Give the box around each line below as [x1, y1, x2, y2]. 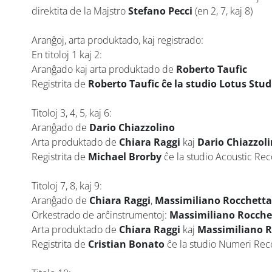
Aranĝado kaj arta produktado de [32, 62, 176, 76]
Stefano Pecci [128, 4, 192, 18]
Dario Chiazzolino [89, 120, 175, 134]
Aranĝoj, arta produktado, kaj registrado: [32, 33, 203, 47]
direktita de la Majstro [32, 4, 128, 18]
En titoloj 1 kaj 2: [32, 47, 102, 61]
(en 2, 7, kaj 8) [192, 4, 253, 18]
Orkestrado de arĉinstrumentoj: [32, 208, 169, 222]
